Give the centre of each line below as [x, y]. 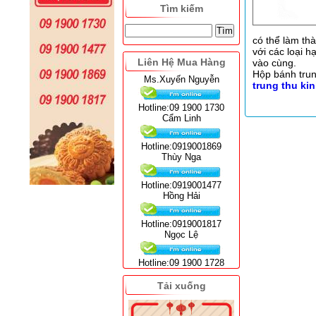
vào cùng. [274, 63]
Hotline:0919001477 [181, 185]
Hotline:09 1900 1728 [181, 263]
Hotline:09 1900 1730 [181, 108]
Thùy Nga [181, 157]
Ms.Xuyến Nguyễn [181, 79]
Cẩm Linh [181, 118]
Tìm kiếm [181, 8]
